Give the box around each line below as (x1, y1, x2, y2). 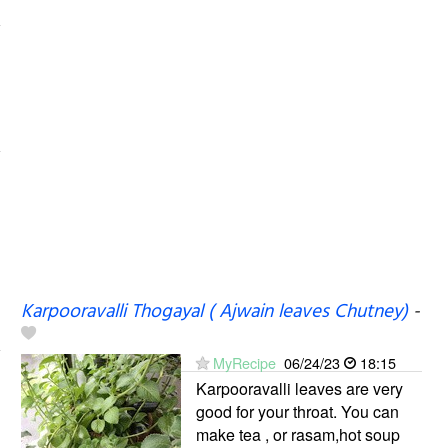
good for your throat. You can (195, 399, 399, 423)
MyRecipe (212, 351, 276, 373)
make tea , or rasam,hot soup (195, 422, 400, 446)
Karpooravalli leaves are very (195, 376, 403, 400)
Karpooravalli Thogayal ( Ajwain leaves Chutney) (20, 296, 408, 327)
